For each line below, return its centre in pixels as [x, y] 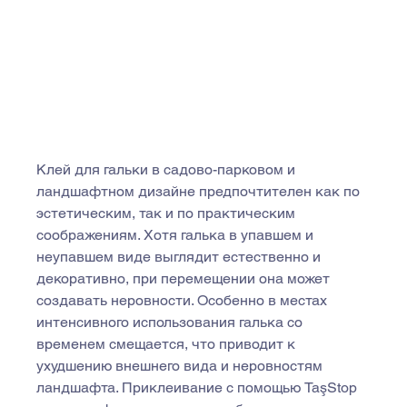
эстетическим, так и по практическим [168, 213]
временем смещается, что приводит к [168, 344]
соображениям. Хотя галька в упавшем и [177, 235]
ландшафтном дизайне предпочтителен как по [200, 192]
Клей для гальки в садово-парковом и [168, 170]
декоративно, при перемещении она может [185, 279]
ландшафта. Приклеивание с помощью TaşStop [199, 388]
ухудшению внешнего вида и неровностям [182, 366]
